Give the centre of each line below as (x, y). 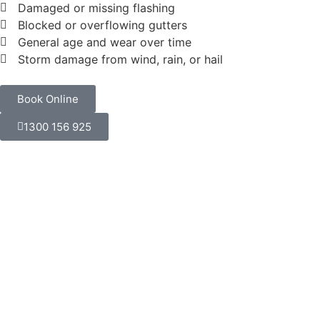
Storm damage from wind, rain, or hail (120, 59)
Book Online (48, 99)
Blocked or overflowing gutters (102, 25)
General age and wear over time (105, 42)
